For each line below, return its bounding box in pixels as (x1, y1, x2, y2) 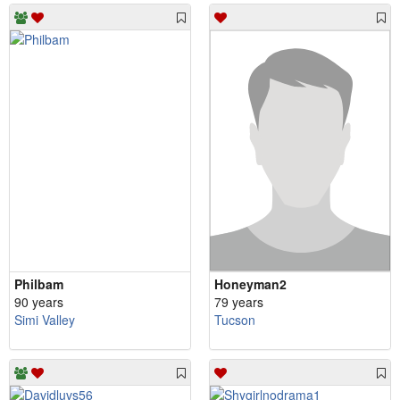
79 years (214, 292, 263, 311)
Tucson (214, 310, 255, 329)
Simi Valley (14, 310, 75, 329)
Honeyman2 (214, 274, 287, 293)
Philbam (14, 274, 63, 293)
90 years (14, 292, 63, 311)
